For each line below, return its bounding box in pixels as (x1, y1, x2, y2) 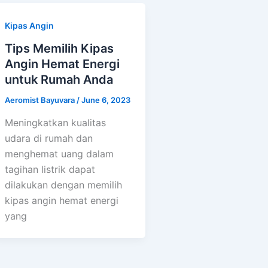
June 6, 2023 (81, 95, 130, 105)
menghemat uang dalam (5, 147, 114, 160)
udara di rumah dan (5, 132, 93, 144)
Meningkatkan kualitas (5, 116, 106, 129)
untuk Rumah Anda (5, 72, 113, 87)
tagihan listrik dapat (5, 163, 95, 175)
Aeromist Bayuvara (5, 95, 77, 105)
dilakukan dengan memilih (5, 178, 122, 191)
